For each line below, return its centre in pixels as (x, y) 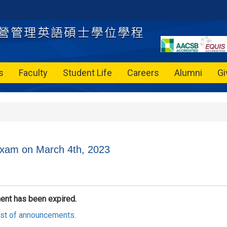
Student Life (87, 73)
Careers (143, 73)
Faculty (33, 73)
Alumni (188, 73)
